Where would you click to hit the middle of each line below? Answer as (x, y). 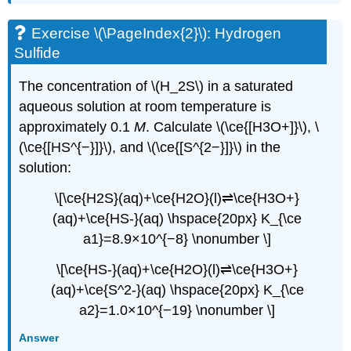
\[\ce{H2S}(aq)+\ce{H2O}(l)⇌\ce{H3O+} (177, 199)
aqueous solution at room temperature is (145, 107)
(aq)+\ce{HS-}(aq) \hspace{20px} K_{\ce (177, 219)
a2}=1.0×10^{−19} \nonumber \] (177, 310)
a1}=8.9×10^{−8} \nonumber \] (177, 239)
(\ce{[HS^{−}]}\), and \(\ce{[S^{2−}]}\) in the (150, 148)
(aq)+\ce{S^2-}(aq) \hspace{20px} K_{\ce (177, 289)
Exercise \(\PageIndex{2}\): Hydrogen (157, 33)
